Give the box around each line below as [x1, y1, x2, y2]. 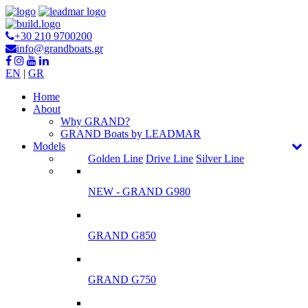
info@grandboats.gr [16, 43, 103, 54]
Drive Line [146, 153, 193, 164]
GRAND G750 [88, 274, 156, 285]
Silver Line [196, 153, 244, 164]
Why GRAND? [60, 115, 130, 127]
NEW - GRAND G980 [88, 186, 190, 197]
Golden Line [88, 153, 143, 164]
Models [33, 140, 65, 152]
